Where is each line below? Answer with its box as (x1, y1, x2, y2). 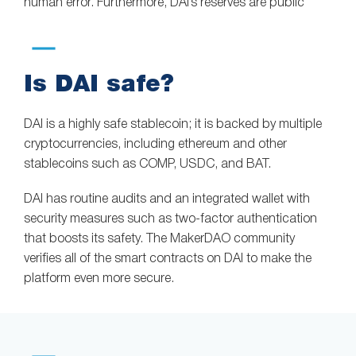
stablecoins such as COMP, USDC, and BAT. (24, 158, 271, 170)
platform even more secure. (24, 273, 174, 285)
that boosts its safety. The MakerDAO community (24, 234, 295, 246)
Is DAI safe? (24, 69, 174, 98)
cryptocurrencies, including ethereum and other (24, 138, 287, 150)
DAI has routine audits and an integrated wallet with (24, 194, 310, 206)
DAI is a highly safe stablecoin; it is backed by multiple (24, 118, 322, 130)
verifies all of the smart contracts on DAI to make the (24, 253, 311, 265)
